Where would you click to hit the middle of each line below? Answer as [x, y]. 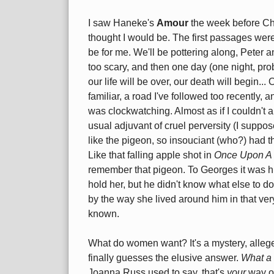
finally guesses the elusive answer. [165, 258]
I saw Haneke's [122, 23]
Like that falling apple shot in [151, 155]
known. [104, 214]
